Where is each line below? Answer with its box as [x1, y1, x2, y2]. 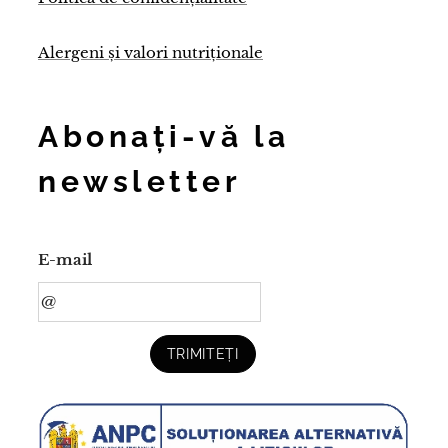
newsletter [38, 163, 241, 199]
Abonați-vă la [38, 118, 290, 154]
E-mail [38, 249, 92, 269]
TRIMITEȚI [166, 345, 239, 362]
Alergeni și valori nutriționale [38, 42, 263, 62]
